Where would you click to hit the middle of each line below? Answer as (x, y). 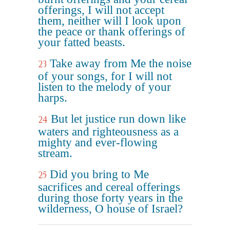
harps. (53, 98)
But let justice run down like (118, 119)
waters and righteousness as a (108, 132)
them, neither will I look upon (110, 21)
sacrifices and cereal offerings (109, 187)
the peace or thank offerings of (112, 32)
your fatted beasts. (82, 42)
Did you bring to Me (99, 174)
